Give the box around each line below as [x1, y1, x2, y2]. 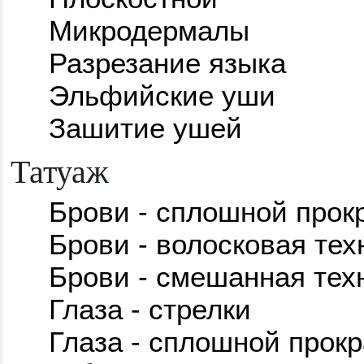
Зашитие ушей [48, 111, 242, 144]
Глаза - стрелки [48, 292, 251, 325]
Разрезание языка [48, 46, 286, 79]
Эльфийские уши [48, 79, 275, 111]
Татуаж [11, 148, 109, 192]
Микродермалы [48, 14, 249, 46]
